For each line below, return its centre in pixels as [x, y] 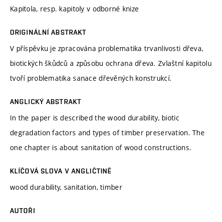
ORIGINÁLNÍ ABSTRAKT [48, 32]
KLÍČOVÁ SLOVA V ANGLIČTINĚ [61, 171]
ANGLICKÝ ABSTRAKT [46, 101]
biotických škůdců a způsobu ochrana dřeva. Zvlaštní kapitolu [111, 63]
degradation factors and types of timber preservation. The [107, 132]
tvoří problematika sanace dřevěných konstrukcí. [91, 78]
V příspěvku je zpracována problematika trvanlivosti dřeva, [107, 48]
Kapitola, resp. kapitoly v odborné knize [75, 8]
